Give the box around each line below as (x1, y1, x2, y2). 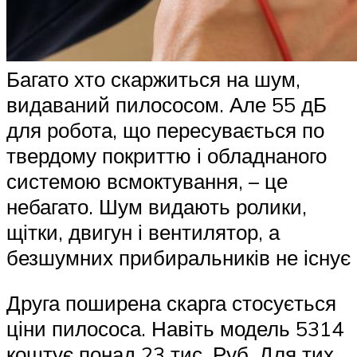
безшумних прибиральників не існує (6, 244, 351, 270)
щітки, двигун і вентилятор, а (6, 218, 280, 245)
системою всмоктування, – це (6, 167, 288, 194)
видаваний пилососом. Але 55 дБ (6, 91, 327, 117)
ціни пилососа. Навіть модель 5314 (6, 316, 343, 342)
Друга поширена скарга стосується (6, 290, 336, 316)
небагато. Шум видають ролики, (6, 193, 307, 219)
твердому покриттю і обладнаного (6, 142, 327, 168)
